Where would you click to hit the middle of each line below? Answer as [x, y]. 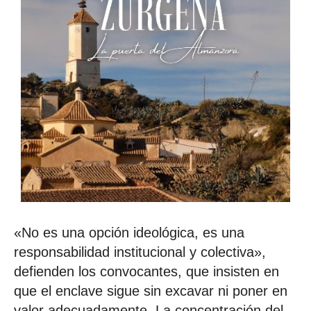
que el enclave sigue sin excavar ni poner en [151, 291]
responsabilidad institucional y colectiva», [140, 252]
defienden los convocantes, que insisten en [146, 271]
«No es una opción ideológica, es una [129, 232]
